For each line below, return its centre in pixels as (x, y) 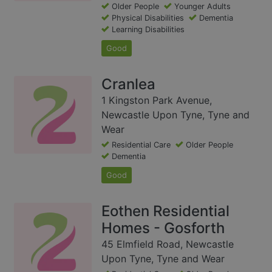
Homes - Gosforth (163, 228)
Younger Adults (202, 7)
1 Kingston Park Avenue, (157, 100)
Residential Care (141, 145)
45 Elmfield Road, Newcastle (168, 244)
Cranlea (128, 84)
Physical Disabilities (148, 18)
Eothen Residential (165, 211)
